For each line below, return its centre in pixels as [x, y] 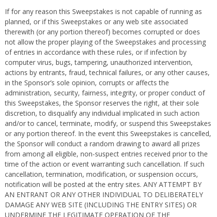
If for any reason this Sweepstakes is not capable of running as [103, 11]
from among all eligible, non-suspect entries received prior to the [106, 154]
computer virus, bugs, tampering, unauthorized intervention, [99, 62]
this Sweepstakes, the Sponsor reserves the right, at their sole [102, 103]
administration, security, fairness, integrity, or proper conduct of [105, 93]
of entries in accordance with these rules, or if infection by [96, 52]
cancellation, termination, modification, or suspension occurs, [101, 174]
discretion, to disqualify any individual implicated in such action [102, 113]
